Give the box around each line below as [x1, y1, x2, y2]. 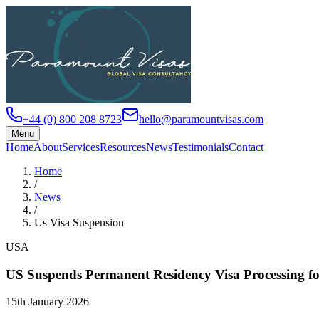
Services [62, 141, 100, 153]
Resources [100, 141, 146, 153]
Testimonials [172, 141, 229, 153]
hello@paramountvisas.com [139, 113, 263, 125]
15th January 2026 [6, 296, 89, 308]
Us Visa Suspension [34, 216, 124, 229]
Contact [229, 141, 263, 153]
